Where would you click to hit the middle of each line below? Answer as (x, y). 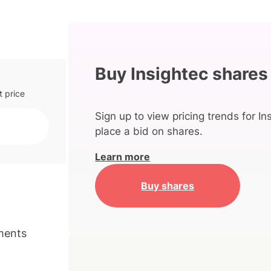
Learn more (123, 157)
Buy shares (168, 185)
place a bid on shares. (149, 132)
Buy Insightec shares (182, 74)
